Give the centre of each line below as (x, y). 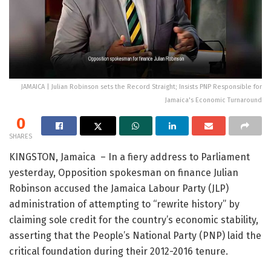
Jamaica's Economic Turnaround (214, 100)
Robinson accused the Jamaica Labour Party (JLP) (119, 188)
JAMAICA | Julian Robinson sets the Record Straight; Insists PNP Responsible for (142, 87)
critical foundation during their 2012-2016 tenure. (119, 251)
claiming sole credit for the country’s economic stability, (134, 220)
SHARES (21, 136)
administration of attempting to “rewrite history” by (124, 204)
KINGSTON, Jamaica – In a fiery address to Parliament (129, 157)
